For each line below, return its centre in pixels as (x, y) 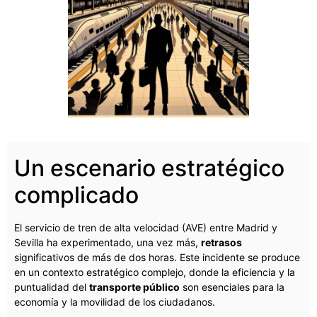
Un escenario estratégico (149, 168)
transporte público (134, 287)
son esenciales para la (232, 287)
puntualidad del (52, 287)
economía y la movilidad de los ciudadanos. (115, 302)
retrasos (221, 243)
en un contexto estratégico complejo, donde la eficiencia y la (155, 272)
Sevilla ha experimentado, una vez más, (108, 243)
